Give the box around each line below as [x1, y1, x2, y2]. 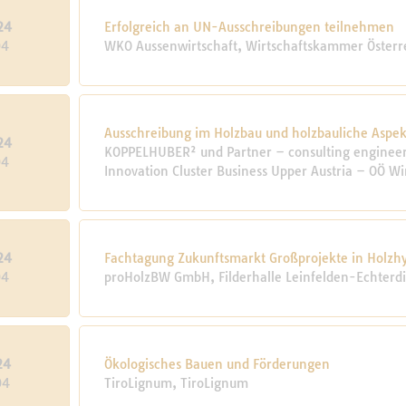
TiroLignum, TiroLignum [104, 375, 249, 391]
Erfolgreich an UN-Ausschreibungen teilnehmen [104, 19, 395, 35]
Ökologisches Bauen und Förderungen [104, 356, 331, 372]
